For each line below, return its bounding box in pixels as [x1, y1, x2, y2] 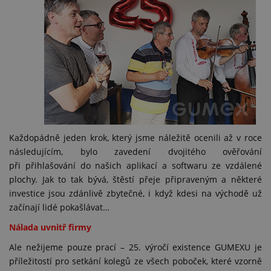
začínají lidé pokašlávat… [9, 201, 109, 213]
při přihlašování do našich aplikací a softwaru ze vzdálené [9, 160, 262, 171]
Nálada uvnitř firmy [9, 221, 91, 233]
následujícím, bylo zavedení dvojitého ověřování [9, 146, 262, 157]
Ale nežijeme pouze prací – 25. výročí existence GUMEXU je [9, 241, 262, 253]
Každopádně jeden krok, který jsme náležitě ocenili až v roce [9, 132, 262, 143]
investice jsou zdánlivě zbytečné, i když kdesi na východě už [9, 188, 262, 199]
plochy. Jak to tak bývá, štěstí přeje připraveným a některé [9, 174, 262, 185]
